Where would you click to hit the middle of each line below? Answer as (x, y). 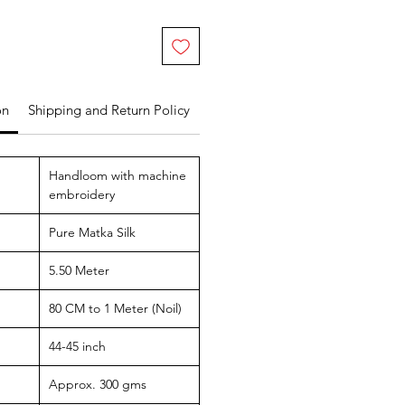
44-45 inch (77, 347)
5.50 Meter (79, 271)
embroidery (82, 195)
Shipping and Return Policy (108, 110)
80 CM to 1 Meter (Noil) (115, 309)
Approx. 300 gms (98, 385)
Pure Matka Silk (92, 233)
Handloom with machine (118, 176)
